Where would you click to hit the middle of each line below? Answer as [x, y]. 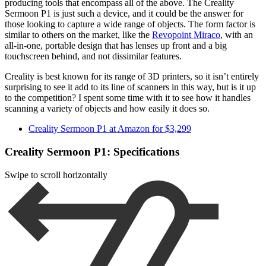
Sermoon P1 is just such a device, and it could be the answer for [124, 14]
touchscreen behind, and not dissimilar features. [93, 56]
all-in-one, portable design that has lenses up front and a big [116, 46]
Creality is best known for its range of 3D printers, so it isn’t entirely [132, 77]
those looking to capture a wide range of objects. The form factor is [130, 24]
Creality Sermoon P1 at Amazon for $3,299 [110, 129]
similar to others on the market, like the [78, 35]
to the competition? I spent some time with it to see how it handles [128, 98]
